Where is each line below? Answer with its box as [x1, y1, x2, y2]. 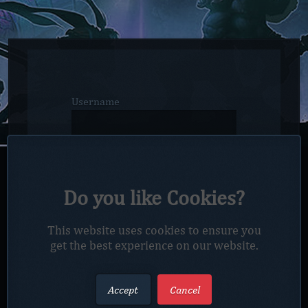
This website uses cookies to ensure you [47, 223, 261, 239]
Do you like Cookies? [63, 185, 245, 211]
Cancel [169, 281, 200, 296]
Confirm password [71, 274, 159, 287]
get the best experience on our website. [49, 238, 258, 254]
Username [71, 95, 120, 108]
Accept [108, 281, 139, 296]
